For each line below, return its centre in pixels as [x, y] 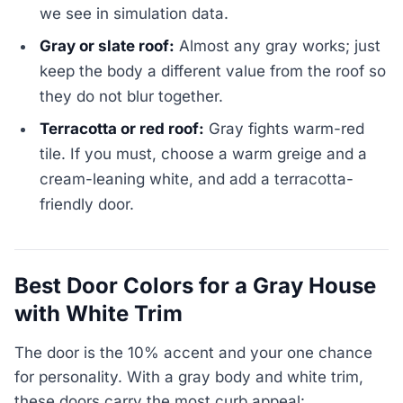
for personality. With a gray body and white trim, [189, 376]
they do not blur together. [132, 97]
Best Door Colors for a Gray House [195, 286]
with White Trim [99, 314]
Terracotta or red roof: [122, 129]
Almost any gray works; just [278, 46]
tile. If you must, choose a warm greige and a [204, 154]
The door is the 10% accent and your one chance [193, 352]
